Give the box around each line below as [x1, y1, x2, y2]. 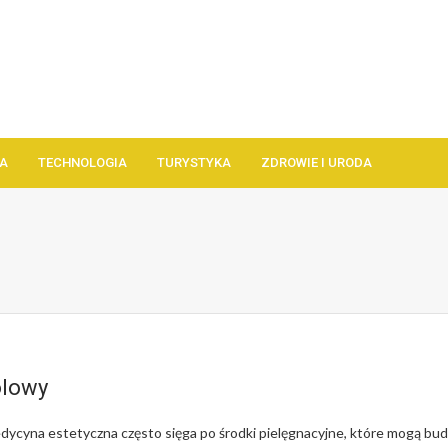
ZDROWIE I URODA [261, 155, 372, 170]
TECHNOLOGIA [38, 155, 127, 170]
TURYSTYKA [157, 155, 231, 170]
